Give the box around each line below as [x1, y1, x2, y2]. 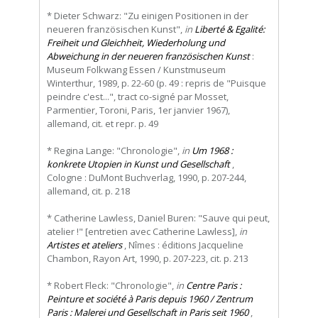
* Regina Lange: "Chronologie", [47, 144, 182, 158]
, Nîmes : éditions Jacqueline [122, 238, 243, 252]
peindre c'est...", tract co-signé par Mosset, [47, 90, 229, 104]
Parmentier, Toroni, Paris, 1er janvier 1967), [47, 104, 230, 117]
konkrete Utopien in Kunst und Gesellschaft [47, 158, 230, 171]
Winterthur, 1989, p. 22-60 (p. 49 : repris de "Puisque [47, 77, 266, 90]
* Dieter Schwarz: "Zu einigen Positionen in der [47, 9, 248, 23]
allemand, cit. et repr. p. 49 [47, 117, 158, 131]
